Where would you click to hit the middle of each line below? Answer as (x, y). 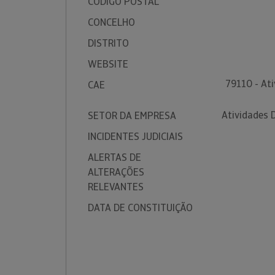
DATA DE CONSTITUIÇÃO (140, 208)
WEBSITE (108, 64)
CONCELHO (111, 22)
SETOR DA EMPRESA (132, 116)
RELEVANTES (116, 187)
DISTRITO (108, 43)
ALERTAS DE (114, 157)
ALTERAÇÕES (116, 172)
